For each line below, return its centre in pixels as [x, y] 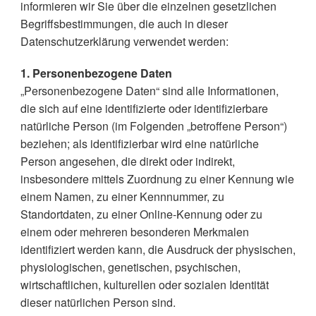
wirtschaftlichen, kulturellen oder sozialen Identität [144, 285]
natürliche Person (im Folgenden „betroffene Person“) [153, 126]
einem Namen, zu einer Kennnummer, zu [122, 196]
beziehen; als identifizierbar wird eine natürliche [139, 144]
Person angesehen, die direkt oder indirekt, [127, 161]
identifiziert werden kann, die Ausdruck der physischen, [158, 249]
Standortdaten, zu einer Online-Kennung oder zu [141, 214]
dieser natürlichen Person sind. [98, 302]
